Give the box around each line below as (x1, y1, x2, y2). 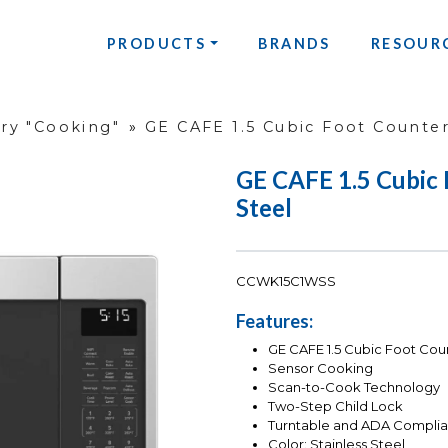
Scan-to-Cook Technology (268, 379, 440, 396)
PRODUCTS (106, 34, 207, 52)
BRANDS (258, 34, 331, 52)
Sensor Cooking (268, 360, 373, 377)
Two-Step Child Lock (268, 398, 403, 415)
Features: (236, 310, 313, 333)
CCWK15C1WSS (236, 273, 336, 290)
